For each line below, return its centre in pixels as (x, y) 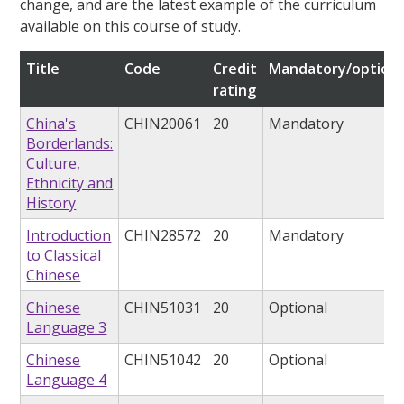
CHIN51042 (163, 360)
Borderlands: (70, 144)
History (51, 203)
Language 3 (67, 328)
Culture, (54, 164)
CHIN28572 (163, 236)
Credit (235, 69)
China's (51, 124)
